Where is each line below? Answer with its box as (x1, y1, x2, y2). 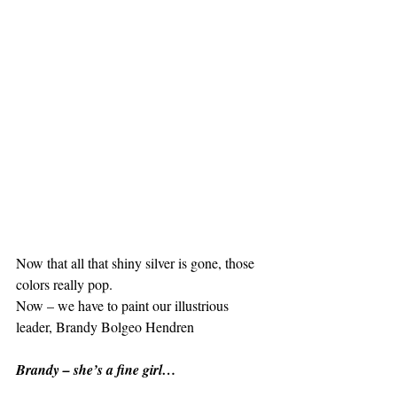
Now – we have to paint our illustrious (16, 295, 232, 315)
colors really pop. (16, 274, 113, 293)
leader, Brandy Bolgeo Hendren (16, 316, 194, 336)
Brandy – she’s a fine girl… (16, 359, 176, 379)
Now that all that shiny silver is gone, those (16, 253, 258, 272)
